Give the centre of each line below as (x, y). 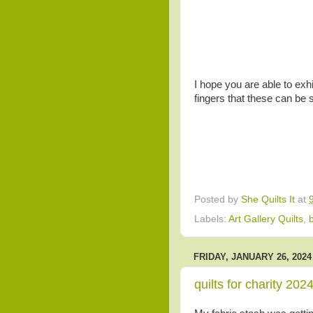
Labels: (211, 219)
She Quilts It (268, 200)
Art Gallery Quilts (266, 219)
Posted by (218, 200)
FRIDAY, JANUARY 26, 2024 (253, 256)
